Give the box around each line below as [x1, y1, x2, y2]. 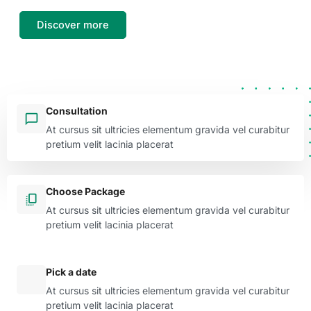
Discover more [37, 19, 109, 31]
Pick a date [46, 266, 96, 278]
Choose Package [46, 185, 125, 197]
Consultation [46, 105, 108, 117]
